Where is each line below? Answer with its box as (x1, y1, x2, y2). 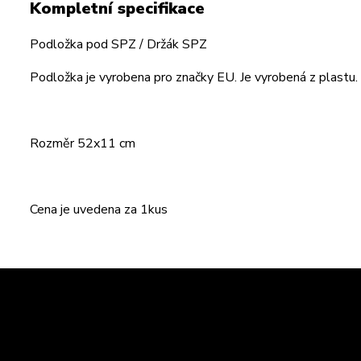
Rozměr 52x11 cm (30, 135, 135, 152)
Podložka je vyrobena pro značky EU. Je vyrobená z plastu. (30, 68, 358, 86)
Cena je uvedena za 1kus (30, 201, 168, 218)
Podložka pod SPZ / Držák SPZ (30, 35, 207, 53)
